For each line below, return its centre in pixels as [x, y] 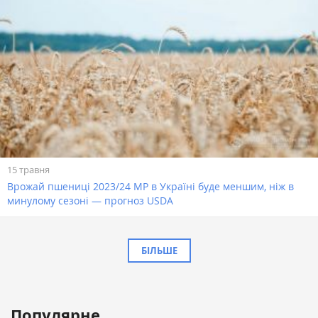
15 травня [28, 169]
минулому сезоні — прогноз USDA [90, 201]
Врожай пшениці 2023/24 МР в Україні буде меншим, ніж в [150, 187]
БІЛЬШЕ [159, 251]
